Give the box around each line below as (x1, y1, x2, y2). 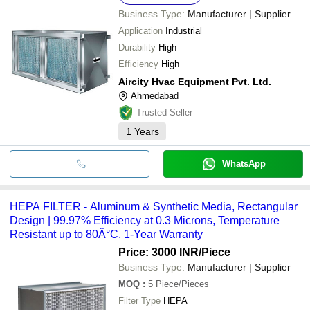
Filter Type (118, 295, 161, 306)
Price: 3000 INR (118, 246, 199, 258)
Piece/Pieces (156, 278, 209, 289)
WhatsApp (221, 158, 266, 169)
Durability (118, 42, 156, 53)
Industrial (165, 25, 202, 36)
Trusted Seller (136, 107, 192, 118)
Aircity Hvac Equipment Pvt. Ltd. (118, 75, 271, 87)
